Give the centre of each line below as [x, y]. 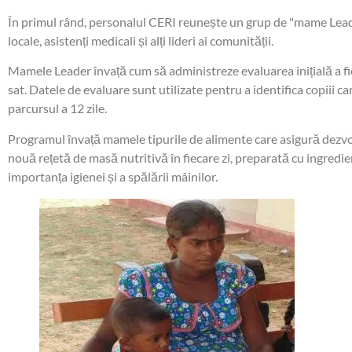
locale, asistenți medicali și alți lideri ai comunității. [141, 40]
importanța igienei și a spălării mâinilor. [113, 176]
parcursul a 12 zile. [57, 108]
